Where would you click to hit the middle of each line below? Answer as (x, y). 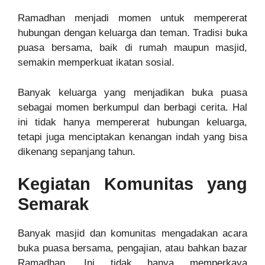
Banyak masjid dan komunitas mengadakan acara (132, 234)
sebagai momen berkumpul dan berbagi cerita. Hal (132, 107)
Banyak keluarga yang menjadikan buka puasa (132, 92)
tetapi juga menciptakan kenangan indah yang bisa (132, 137)
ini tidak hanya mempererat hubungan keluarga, (132, 122)
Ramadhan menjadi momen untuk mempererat (132, 18)
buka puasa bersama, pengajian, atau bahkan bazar (132, 248)
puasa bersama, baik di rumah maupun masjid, (132, 48)
